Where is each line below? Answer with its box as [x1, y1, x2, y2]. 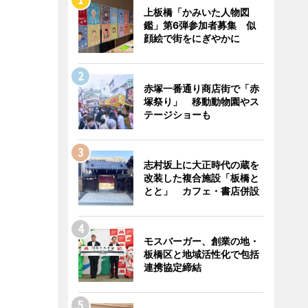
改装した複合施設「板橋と [143, 172, 259, 184]
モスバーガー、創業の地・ [143, 235, 259, 247]
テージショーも [143, 109, 211, 120]
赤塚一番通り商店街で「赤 [143, 82, 259, 94]
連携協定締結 [143, 261, 201, 273]
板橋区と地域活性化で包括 [143, 248, 259, 260]
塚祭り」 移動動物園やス [143, 96, 259, 107]
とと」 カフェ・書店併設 [143, 185, 259, 197]
